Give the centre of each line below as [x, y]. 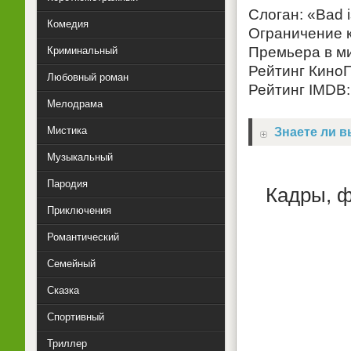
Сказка [63, 290]
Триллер [67, 344]
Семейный [71, 264]
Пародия [67, 184]
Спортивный [76, 317]
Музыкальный [80, 157]
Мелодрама [75, 104]
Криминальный [82, 51]
